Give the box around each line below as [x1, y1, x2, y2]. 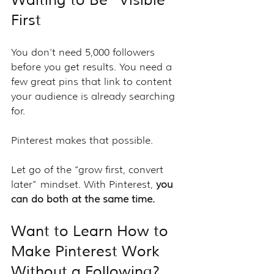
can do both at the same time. [11, 193, 155, 205]
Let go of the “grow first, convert [11, 163, 166, 176]
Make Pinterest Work [11, 242, 164, 261]
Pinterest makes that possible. [11, 134, 153, 146]
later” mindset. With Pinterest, [11, 178, 156, 190]
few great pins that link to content [11, 75, 175, 87]
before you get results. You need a [11, 61, 175, 73]
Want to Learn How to [11, 221, 172, 240]
